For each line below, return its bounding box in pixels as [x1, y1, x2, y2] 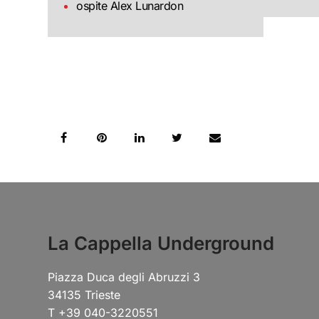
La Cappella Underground [48, 232, 275, 254]
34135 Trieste [48, 288, 121, 302]
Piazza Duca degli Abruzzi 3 [48, 270, 201, 284]
